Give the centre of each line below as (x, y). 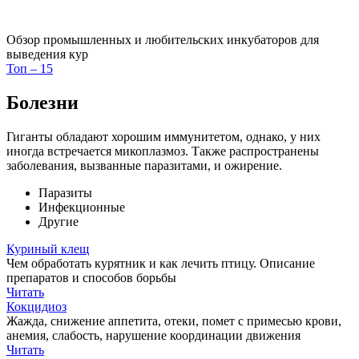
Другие (58, 221)
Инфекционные (82, 207)
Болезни (42, 102)
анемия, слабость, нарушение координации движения (153, 335)
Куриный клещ (48, 248)
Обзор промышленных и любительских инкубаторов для (163, 40)
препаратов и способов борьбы (91, 277)
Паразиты (65, 192)
